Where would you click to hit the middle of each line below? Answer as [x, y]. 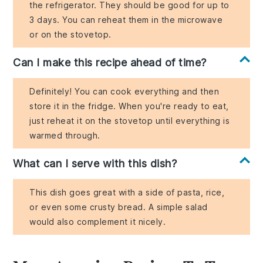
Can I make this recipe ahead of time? [110, 63]
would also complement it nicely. [98, 222]
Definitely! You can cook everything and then [124, 92]
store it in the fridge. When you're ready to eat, [129, 106]
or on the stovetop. [70, 35]
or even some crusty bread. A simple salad [119, 207]
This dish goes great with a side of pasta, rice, [127, 193]
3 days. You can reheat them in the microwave [126, 20]
